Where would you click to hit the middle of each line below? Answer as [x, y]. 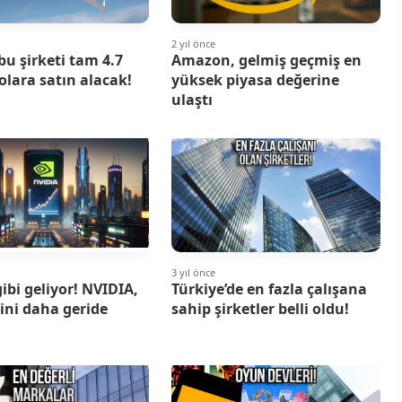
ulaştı [192, 100]
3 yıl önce [193, 273]
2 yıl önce [193, 44]
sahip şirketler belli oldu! [260, 309]
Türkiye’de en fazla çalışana [269, 289]
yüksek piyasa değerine [255, 80]
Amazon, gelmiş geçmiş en [266, 61]
